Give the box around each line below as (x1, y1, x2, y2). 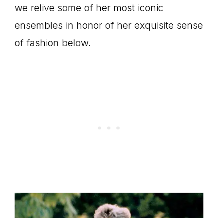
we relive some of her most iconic (15, 2, 163, 14)
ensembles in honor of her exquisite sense (15, 19, 203, 31)
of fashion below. (15, 37, 91, 49)
